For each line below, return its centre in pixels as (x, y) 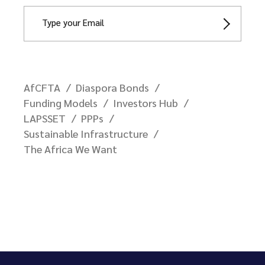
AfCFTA (42, 88)
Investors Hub (146, 103)
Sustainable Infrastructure (86, 134)
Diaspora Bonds (112, 88)
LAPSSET (45, 118)
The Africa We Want (70, 149)
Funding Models (61, 103)
